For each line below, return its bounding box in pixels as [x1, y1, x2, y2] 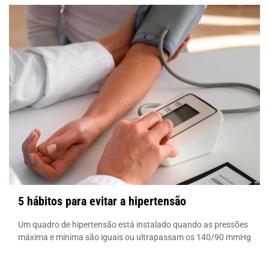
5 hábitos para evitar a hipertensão [18, 193, 186, 208]
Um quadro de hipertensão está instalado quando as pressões [18, 219, 248, 229]
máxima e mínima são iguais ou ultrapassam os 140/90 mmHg [18, 232, 251, 242]
